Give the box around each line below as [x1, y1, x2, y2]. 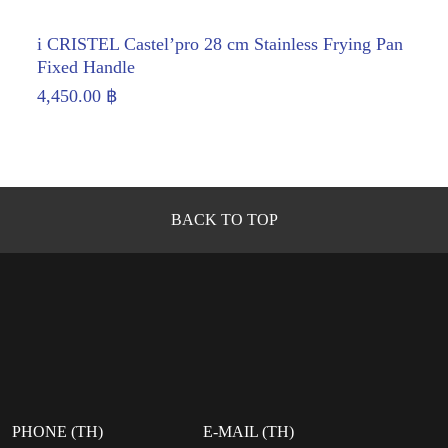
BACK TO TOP [170, 210, 278, 228]
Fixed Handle [37, 56, 135, 77]
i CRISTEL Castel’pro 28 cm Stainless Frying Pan [37, 33, 403, 54]
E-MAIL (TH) [202, 423, 294, 441]
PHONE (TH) [12, 423, 103, 441]
